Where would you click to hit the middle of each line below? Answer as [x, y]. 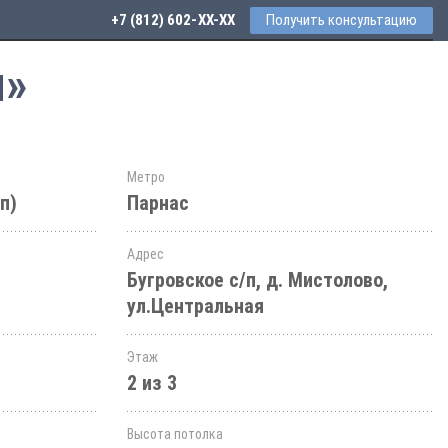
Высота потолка [175, 434]
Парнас [158, 203]
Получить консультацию [341, 20]
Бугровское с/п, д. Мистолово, [257, 280]
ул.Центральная [195, 306]
